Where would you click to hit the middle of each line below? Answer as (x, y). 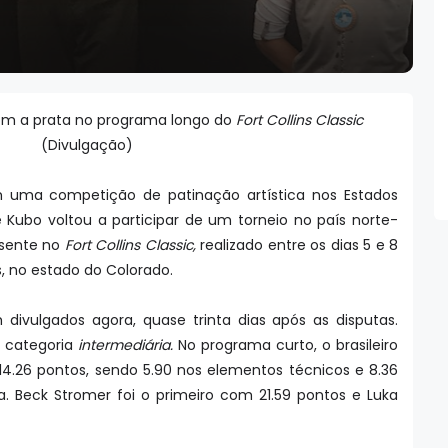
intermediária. (125, 345)
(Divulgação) (86, 145)
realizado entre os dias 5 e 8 (297, 245)
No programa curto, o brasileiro (285, 345)
